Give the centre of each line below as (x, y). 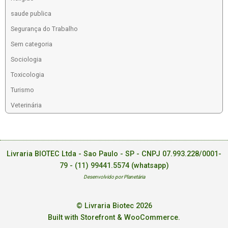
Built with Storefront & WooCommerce (113, 218)
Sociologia (26, 59)
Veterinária (26, 105)
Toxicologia (27, 74)
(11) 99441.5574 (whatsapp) (122, 165)
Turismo (22, 90)
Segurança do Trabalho (44, 28)
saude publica (31, 13)
